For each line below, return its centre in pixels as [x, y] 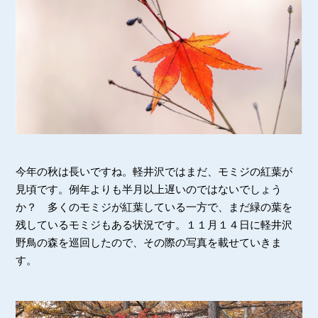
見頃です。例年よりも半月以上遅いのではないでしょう [149, 190]
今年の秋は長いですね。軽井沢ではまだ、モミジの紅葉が [154, 172]
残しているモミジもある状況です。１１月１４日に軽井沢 [154, 225]
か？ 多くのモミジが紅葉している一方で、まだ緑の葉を [154, 207]
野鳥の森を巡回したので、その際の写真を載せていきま [149, 243]
